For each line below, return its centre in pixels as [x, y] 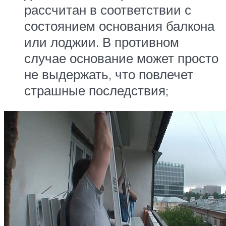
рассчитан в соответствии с [108, 9]
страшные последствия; [96, 90]
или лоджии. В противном [102, 42]
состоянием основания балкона [119, 25]
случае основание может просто [121, 58]
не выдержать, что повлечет [109, 74]
